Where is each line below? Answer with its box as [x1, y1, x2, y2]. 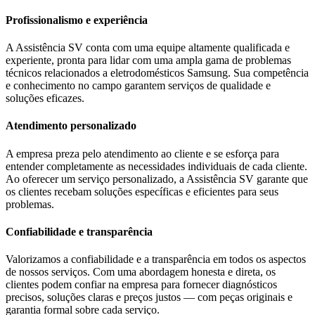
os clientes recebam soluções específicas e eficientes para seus [6, 185, 278, 198]
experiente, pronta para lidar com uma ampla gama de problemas [6, 54, 291, 67]
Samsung [187, 67, 228, 79]
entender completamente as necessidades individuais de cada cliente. [6, 160, 307, 172]
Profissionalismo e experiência [6, 13, 148, 26]
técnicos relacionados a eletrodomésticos [6, 67, 187, 79]
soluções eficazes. [6, 92, 84, 105]
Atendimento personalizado [6, 120, 136, 132]
